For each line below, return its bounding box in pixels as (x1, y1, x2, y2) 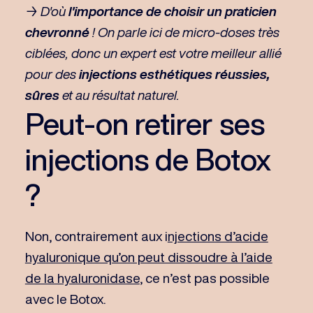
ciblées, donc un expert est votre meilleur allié (24, 46, 282, 60)
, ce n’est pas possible (139, 271, 270, 285)
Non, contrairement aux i (24, 229, 168, 243)
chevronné (24, 25, 89, 39)
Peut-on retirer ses (24, 108, 265, 139)
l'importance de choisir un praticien (65, 4, 277, 18)
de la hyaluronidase (24, 271, 140, 285)
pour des (24, 67, 76, 81)
